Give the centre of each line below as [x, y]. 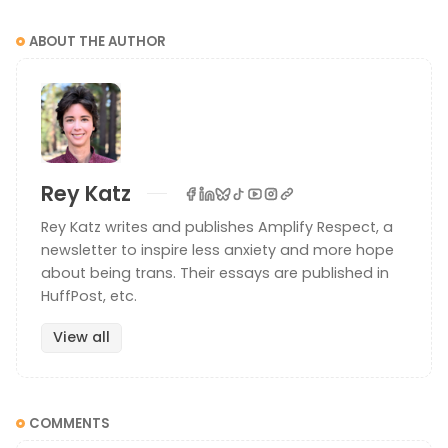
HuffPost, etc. [89, 296]
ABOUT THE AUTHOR [97, 42]
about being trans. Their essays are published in [215, 273]
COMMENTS [69, 424]
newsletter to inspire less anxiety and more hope [217, 250]
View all [81, 337]
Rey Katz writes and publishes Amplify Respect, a [217, 227]
